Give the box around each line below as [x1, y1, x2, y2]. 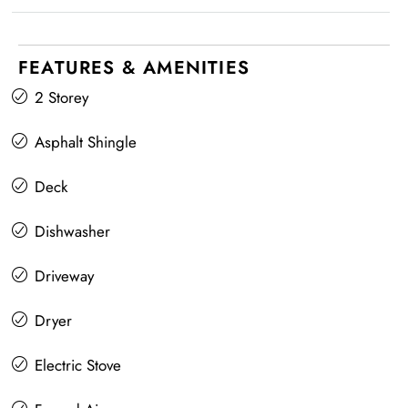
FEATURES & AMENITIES [18, 54, 250, 81]
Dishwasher [35, 219, 110, 242]
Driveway [35, 264, 94, 287]
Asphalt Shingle [35, 130, 137, 153]
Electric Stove [35, 353, 121, 376]
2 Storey [35, 86, 88, 108]
